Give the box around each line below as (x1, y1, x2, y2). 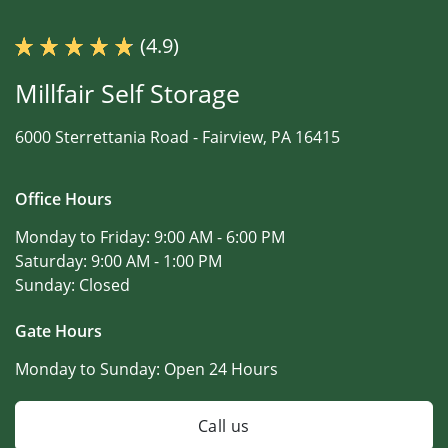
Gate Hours (15, 319, 102, 342)
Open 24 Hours (164, 357, 278, 380)
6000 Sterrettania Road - (15, 125, 202, 148)
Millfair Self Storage (15, 75, 240, 110)
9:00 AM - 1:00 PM (91, 249, 222, 272)
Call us (198, 414, 250, 437)
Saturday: (15, 249, 91, 272)
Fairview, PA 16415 (202, 125, 340, 148)
